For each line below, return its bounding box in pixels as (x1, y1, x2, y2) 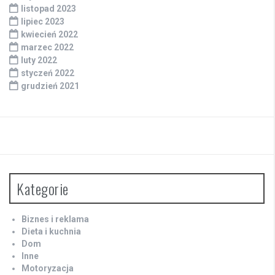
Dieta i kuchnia (21, 227, 81, 237)
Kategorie (17, 177, 69, 200)
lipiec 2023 (21, 17, 64, 27)
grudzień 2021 (21, 81, 79, 91)
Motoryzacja (21, 263, 74, 274)
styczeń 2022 (21, 68, 74, 79)
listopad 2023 (21, 4, 76, 14)
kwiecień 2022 (21, 29, 78, 40)
